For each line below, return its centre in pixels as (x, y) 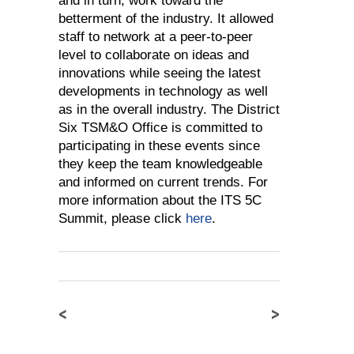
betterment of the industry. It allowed (166, 19)
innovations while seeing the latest (160, 73)
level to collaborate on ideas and (154, 55)
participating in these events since (159, 146)
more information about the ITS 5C (160, 201)
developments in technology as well (163, 92)
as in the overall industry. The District (169, 110)
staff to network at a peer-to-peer (156, 37)
